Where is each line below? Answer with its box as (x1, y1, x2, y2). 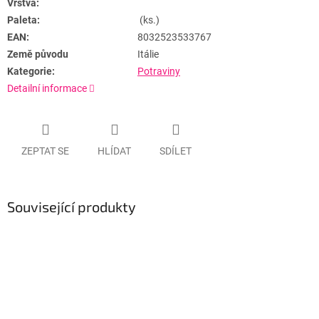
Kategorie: (7, 66, 55, 78)
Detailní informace (7, 83, 87, 95)
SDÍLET (159, 145, 192, 157)
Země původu (7, 48, 68, 61)
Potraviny (137, 66, 180, 78)
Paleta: (7, 14, 40, 26)
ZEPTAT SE (21, 145, 69, 157)
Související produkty (7, 197, 136, 215)
